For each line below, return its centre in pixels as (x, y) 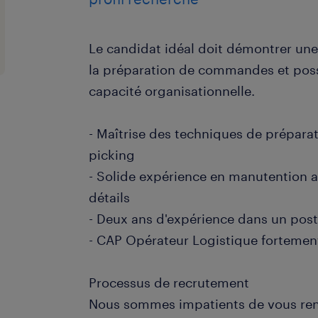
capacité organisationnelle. (172, 91)
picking (112, 155)
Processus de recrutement (169, 283)
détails (110, 197)
